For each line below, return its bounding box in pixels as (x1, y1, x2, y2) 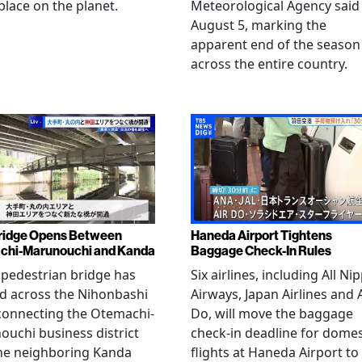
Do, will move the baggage (191, 304, 353, 322)
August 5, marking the (191, 15, 326, 34)
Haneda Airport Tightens (191, 226, 332, 243)
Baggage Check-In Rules (191, 242, 331, 259)
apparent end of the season (191, 35, 360, 53)
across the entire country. (191, 54, 347, 73)
